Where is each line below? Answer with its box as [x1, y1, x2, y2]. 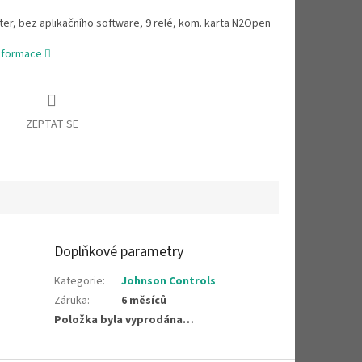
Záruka [54, 292, 88, 309]
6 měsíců [121, 292, 167, 309]
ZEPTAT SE [25, 116, 78, 133]
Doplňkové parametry [54, 241, 184, 262]
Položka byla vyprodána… [54, 311, 195, 328]
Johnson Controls [121, 272, 217, 289]
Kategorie [54, 272, 103, 289]
